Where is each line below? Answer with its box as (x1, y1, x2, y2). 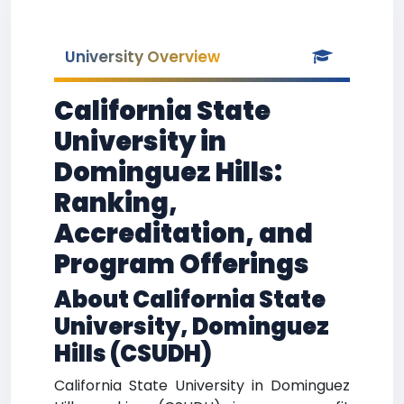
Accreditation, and (54, 216, 313, 252)
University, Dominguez (54, 311, 329, 343)
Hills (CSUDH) (54, 338, 212, 370)
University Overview (65, 46, 220, 68)
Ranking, (54, 185, 178, 221)
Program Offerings (54, 246, 309, 282)
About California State (54, 284, 326, 316)
